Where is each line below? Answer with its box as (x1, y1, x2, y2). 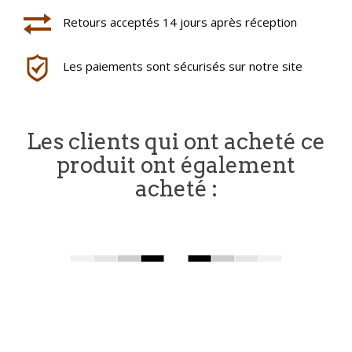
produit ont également (57, 152, 295, 178)
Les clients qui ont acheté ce (27, 128, 325, 155)
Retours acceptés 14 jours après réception (63, 14, 297, 30)
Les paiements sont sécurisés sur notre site (63, 58, 302, 74)
